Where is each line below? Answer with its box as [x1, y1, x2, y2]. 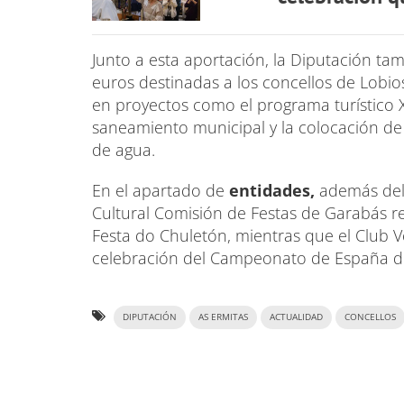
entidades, [229, 179, 315, 201]
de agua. [92, 138, 155, 161]
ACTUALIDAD [270, 310, 323, 323]
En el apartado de [92, 179, 229, 201]
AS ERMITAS [198, 310, 248, 323]
